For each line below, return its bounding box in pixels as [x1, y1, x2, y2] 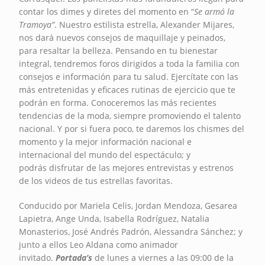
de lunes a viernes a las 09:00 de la [92, 251, 234, 263]
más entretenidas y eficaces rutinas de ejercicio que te [19, 83, 236, 95]
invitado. [19, 251, 56, 263]
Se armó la [194, 5, 235, 17]
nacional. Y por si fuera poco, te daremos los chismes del [19, 122, 245, 134]
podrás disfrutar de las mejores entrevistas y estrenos [19, 161, 234, 173]
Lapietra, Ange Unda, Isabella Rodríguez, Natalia [19, 212, 210, 224]
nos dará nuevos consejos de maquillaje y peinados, [19, 31, 226, 43]
